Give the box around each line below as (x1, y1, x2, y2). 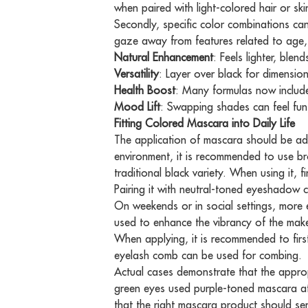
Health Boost (114, 83, 176, 98)
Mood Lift (114, 100, 161, 114)
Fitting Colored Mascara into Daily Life (114, 116, 296, 131)
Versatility (114, 67, 159, 81)
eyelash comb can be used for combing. (114, 248, 302, 263)
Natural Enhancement (114, 50, 214, 65)
